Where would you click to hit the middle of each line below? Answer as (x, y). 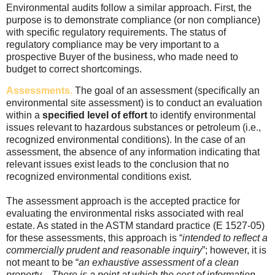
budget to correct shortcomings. (74, 69)
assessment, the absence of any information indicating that (133, 152)
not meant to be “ (42, 263)
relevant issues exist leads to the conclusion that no (118, 165)
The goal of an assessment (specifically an (166, 91)
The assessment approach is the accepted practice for (123, 201)
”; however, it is (234, 250)
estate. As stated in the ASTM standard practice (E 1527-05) (135, 226)
